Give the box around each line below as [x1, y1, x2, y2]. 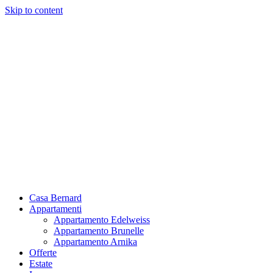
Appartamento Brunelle [54, 225, 144, 236]
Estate [29, 258, 52, 269]
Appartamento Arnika [54, 236, 137, 247]
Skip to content [5, 5, 63, 15]
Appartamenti [29, 204, 82, 214]
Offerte [29, 247, 57, 258]
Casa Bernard [29, 193, 82, 203]
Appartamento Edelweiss [54, 214, 150, 225]
